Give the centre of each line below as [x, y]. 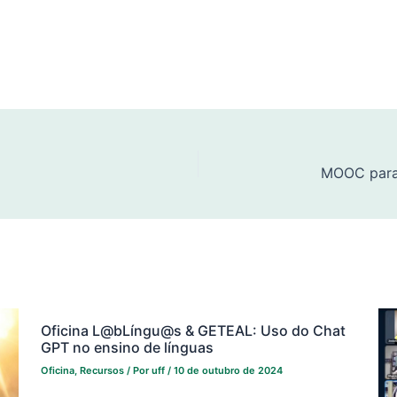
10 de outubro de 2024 [228, 370]
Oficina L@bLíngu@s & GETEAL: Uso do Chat [193, 330]
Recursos [101, 370]
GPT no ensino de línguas [127, 347]
